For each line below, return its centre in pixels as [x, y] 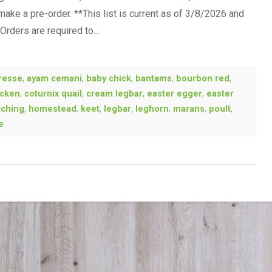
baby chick [109, 78]
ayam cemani [54, 78]
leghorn [152, 109]
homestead [53, 109]
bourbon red [203, 78]
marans [189, 109]
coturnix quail [53, 93]
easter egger [175, 93]
